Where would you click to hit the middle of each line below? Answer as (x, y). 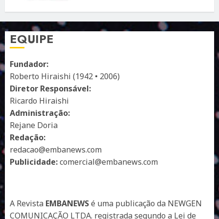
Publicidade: (35, 162)
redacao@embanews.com (56, 149)
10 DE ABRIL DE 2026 (120, 10)
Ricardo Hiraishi (39, 100)
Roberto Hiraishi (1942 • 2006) (65, 76)
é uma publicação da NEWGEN (145, 203)
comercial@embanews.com (109, 162)
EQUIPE (32, 39)
